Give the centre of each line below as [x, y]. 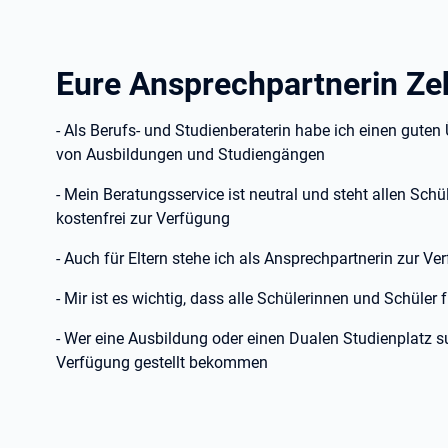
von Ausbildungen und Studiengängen [190, 154]
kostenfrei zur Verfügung [143, 218]
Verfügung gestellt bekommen [162, 362]
